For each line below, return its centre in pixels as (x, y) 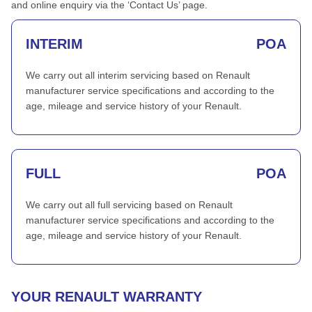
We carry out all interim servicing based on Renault (138, 75)
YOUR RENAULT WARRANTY (107, 297)
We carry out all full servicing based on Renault (129, 205)
